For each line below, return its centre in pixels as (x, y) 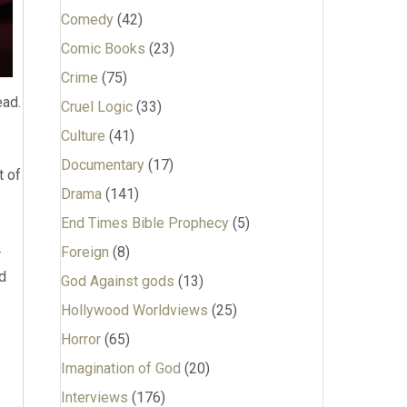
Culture (83, 136)
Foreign (84, 252)
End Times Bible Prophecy (144, 223)
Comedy (87, 20)
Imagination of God (120, 368)
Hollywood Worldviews (134, 310)
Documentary (102, 165)
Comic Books (103, 49)
